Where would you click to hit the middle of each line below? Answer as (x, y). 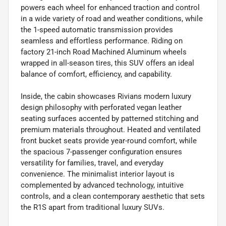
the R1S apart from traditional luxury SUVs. (93, 208)
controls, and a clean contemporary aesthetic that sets (113, 196)
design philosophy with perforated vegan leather (101, 108)
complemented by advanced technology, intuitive (102, 185)
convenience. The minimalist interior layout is (98, 174)
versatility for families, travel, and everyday (92, 163)
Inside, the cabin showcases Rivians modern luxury (106, 97)
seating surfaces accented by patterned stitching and (109, 119)
